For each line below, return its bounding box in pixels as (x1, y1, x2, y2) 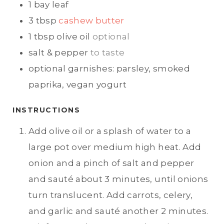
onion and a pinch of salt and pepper (28, 157, 194, 168)
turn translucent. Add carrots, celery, (28, 189, 192, 200)
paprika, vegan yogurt (28, 79, 127, 89)
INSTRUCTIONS (12, 105, 80, 114)
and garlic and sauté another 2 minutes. (28, 205, 208, 216)
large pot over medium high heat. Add (28, 141, 201, 152)
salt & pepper (28, 47, 88, 57)
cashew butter (58, 15, 124, 25)
